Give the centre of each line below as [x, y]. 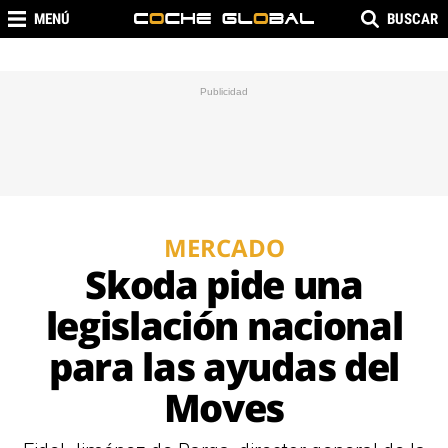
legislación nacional [224, 325]
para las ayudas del [224, 366]
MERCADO [224, 247]
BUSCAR [412, 19]
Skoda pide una [224, 284]
